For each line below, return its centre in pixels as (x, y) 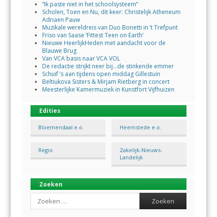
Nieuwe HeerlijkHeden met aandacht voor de (104, 43)
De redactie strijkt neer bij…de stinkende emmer (108, 66)
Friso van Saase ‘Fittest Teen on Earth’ (93, 35)
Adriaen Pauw (61, 19)
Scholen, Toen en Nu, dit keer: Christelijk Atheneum (111, 12)
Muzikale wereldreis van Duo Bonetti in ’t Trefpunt (110, 27)
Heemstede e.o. (140, 127)
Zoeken (51, 184)
